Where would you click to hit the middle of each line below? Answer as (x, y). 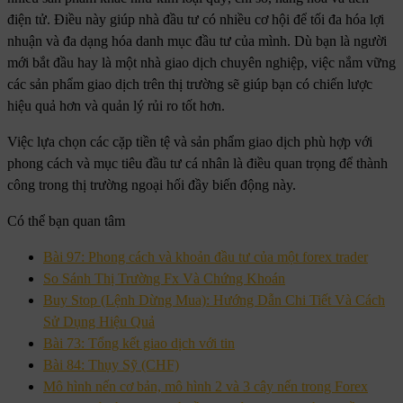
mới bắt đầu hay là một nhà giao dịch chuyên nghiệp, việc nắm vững (201, 62)
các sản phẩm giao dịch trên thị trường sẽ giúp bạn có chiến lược (190, 84)
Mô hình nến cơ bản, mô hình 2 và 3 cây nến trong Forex (206, 386)
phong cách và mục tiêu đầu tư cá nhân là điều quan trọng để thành (197, 163)
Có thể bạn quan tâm (66, 220)
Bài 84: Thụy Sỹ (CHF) (111, 364)
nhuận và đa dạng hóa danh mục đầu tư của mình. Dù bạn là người (197, 40)
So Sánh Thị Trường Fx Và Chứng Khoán (164, 278)
